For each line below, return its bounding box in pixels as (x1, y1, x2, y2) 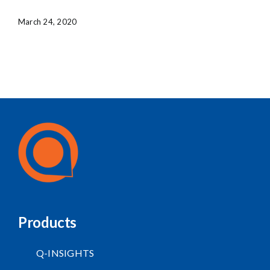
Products (17, 213, 77, 231)
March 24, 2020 (18, 17, 77, 27)
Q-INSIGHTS (36, 246, 95, 259)
